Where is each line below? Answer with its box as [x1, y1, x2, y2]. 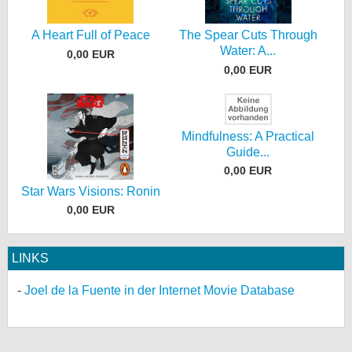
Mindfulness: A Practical [181, 129, 315, 143]
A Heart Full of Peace [31, 28, 150, 42]
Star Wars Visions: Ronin [20, 184, 160, 198]
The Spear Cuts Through [178, 28, 317, 42]
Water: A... [220, 44, 277, 57]
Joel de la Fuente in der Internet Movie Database [24, 284, 295, 298]
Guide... [226, 145, 270, 159]
